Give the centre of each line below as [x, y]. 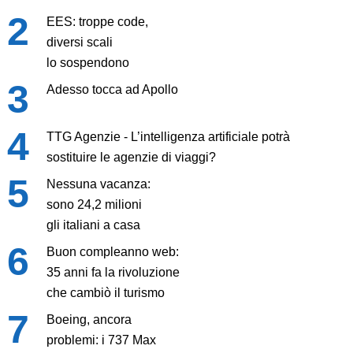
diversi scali [79, 43]
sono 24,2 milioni [94, 205]
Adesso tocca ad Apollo [112, 90]
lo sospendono [87, 63]
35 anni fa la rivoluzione [113, 273]
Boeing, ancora [89, 320]
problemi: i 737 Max [101, 340]
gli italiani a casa [93, 225]
